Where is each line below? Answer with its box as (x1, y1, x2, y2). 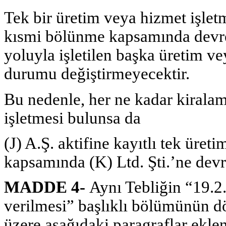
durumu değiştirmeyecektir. (4, 65, 190, 83)
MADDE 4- (4, 178, 89, 197)
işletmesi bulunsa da (4, 108, 141, 127)
